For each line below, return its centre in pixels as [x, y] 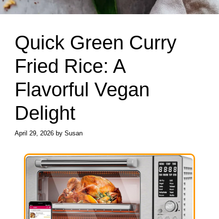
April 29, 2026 [34, 133]
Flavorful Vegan [82, 89]
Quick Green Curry [96, 42]
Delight [45, 113]
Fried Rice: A [70, 66]
